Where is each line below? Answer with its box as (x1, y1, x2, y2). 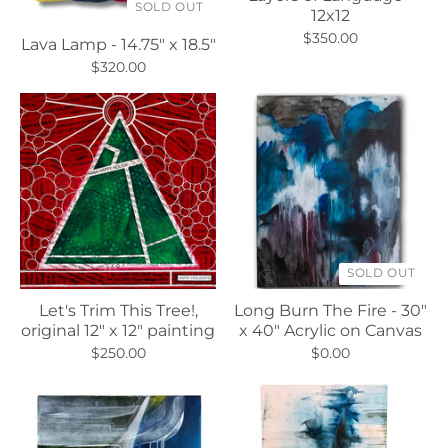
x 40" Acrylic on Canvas (238, 321, 422, 341)
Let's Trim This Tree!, (38, 301, 198, 321)
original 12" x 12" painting (21, 321, 215, 341)
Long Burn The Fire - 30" (233, 301, 427, 321)
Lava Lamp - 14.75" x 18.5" (20, 35, 216, 55)
